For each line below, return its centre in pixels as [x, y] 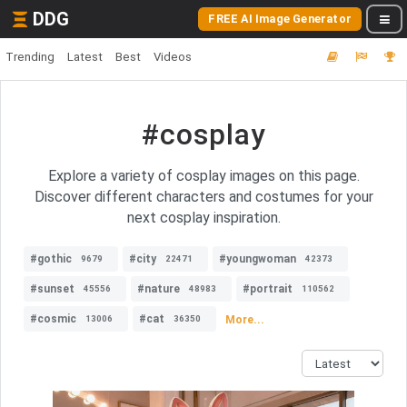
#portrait [268, 289]
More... [245, 319]
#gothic [51, 259]
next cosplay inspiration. [203, 218]
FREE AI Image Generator [280, 19]
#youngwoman [258, 259]
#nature [159, 289]
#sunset [52, 289]
